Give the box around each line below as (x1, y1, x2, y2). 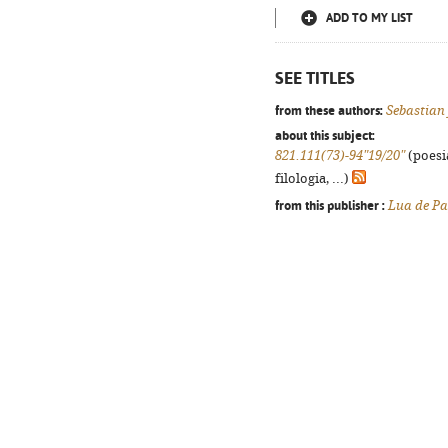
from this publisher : (275, 197, 385, 213)
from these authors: (275, 102, 383, 118)
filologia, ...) (275, 171, 352, 186)
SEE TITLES (275, 68, 355, 88)
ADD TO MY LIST (326, 11, 413, 25)
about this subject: (275, 127, 375, 143)
